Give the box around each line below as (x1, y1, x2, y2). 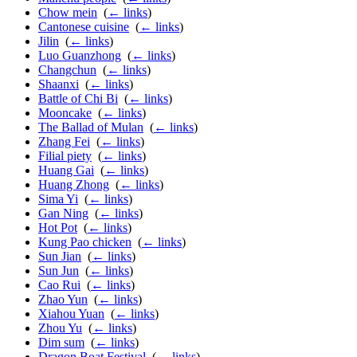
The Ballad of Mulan (38, 120, 143, 135)
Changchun (38, 63, 96, 77)
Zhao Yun (38, 292, 88, 307)
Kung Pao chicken (38, 235, 131, 249)
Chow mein (38, 6, 97, 20)
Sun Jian (38, 249, 81, 264)
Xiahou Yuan (38, 307, 104, 321)
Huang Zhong (38, 178, 109, 192)
